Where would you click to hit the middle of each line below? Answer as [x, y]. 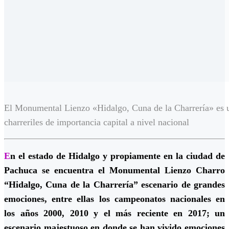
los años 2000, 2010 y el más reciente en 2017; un [114, 213]
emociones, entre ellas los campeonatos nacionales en [114, 199]
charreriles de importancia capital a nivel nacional [97, 122]
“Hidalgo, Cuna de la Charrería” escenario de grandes [114, 185]
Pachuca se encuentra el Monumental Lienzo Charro [114, 170]
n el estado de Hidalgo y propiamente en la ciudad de [118, 156]
